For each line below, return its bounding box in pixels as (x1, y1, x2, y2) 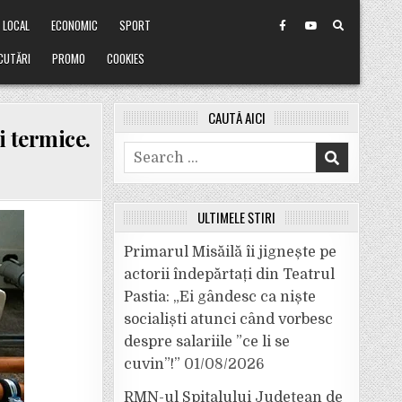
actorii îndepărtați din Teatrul (124, 267, 335, 283)
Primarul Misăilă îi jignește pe (124, 244, 336, 260)
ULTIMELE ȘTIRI (197, 207, 275, 227)
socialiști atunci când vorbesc (124, 311, 333, 328)
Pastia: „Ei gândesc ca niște (124, 289, 316, 305)
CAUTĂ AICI (207, 108, 266, 127)
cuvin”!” (124, 356, 180, 372)
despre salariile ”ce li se (124, 334, 290, 350)
